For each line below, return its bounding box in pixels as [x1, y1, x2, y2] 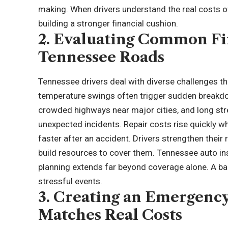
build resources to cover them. [38, 147, 157, 158]
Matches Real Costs [38, 206, 183, 223]
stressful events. [38, 176, 103, 186]
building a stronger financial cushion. [38, 18, 179, 29]
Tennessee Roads [38, 48, 165, 66]
